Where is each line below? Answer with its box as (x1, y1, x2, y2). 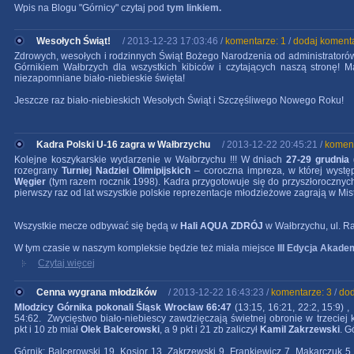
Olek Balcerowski (81, 324, 160, 335)
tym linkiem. (167, 2, 224, 13)
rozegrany (14, 165, 62, 176)
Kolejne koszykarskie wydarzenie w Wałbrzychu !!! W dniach (14, 154, 287, 165)
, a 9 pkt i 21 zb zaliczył (160, 324, 260, 335)
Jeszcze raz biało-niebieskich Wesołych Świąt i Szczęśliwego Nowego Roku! (14, 95, 344, 106)
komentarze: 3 (271, 287, 332, 298)
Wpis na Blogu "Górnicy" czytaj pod (14, 2, 167, 13)
